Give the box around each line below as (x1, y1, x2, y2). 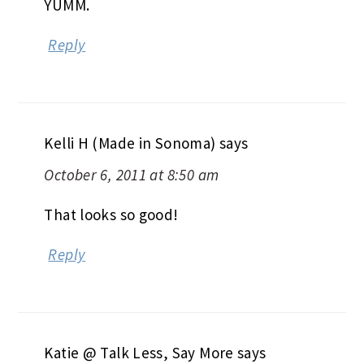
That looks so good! (44, 205, 179, 225)
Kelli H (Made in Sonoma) (44, 133, 216, 154)
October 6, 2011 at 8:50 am (44, 165, 219, 185)
